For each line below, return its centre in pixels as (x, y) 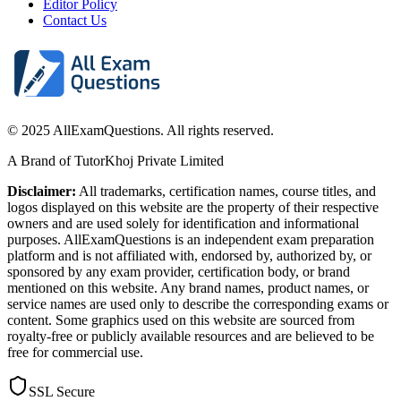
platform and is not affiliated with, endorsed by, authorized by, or (189, 256)
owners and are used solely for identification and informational (183, 223)
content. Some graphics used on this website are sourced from (181, 320)
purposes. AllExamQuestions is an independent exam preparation (191, 239)
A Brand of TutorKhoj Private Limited (115, 161)
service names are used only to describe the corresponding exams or (198, 304)
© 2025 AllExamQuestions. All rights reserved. (141, 130)
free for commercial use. (75, 352)
